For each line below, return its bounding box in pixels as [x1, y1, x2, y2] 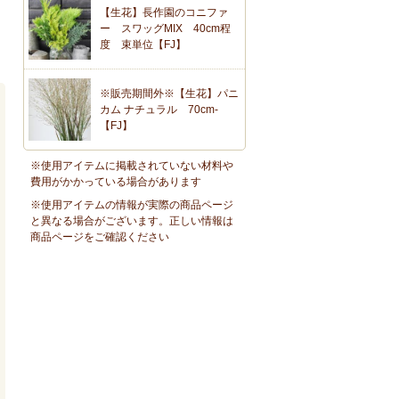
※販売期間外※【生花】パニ [100, 86, 239, 100]
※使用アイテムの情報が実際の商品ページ [30, 198, 233, 211]
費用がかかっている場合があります [30, 175, 201, 188]
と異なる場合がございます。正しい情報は [30, 214, 233, 227]
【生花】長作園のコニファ [100, 5, 228, 19]
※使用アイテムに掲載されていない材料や [30, 159, 233, 172]
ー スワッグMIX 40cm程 [100, 21, 231, 35]
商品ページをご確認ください [30, 230, 169, 243]
